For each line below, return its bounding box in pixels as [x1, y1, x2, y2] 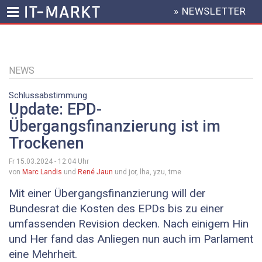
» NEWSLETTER [174, 5, 247, 18]
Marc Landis [22, 168, 62, 177]
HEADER [146, 11, 182, 22]
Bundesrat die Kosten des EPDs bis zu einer [9, 202, 224, 216]
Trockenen [9, 134, 84, 153]
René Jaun [78, 168, 113, 177]
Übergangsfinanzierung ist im [9, 117, 220, 136]
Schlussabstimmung [9, 90, 87, 101]
